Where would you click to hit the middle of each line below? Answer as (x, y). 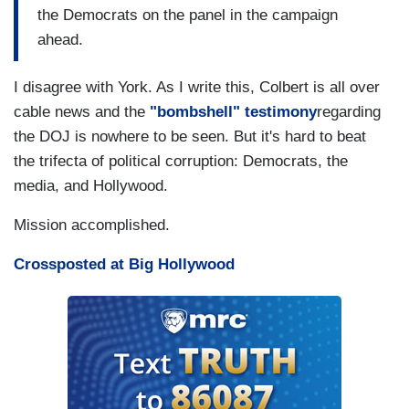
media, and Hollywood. (91, 186)
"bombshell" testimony (233, 112)
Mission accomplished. (92, 225)
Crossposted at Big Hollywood (124, 265)
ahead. (60, 39)
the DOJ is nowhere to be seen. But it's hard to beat (190, 137)
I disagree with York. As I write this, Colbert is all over (197, 88)
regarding (349, 112)
